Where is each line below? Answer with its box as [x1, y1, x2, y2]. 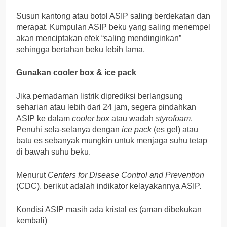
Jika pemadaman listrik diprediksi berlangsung [16, 92, 183, 101]
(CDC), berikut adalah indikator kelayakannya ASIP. [16, 182, 201, 191]
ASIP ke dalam [16, 114, 72, 123]
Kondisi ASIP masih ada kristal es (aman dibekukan [16, 205, 202, 214]
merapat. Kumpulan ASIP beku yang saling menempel [16, 23, 210, 32]
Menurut [16, 171, 48, 180]
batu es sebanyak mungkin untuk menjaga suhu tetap [16, 136, 207, 145]
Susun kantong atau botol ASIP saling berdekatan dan [16, 12, 210, 21]
